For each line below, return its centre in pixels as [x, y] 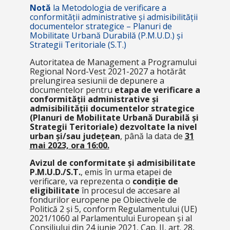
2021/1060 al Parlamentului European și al [111, 218]
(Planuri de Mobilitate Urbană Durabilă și [114, 118]
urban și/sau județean [75, 136]
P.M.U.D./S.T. [55, 172]
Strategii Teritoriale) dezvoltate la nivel [113, 127]
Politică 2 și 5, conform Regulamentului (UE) [113, 209]
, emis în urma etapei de [126, 172]
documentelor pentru [72, 90]
